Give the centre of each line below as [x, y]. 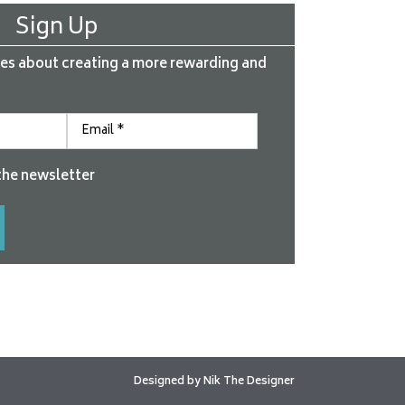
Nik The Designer [249, 382]
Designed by [169, 382]
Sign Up [56, 28]
